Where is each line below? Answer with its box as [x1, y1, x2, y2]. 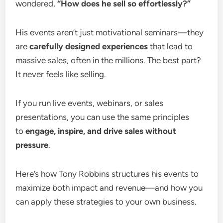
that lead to [148, 41, 193, 51]
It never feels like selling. [15, 69, 107, 79]
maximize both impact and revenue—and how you [15, 183, 203, 193]
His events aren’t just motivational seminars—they [15, 27, 204, 37]
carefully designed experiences [29, 41, 148, 51]
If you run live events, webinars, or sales [15, 98, 164, 108]
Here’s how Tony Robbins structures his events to [15, 169, 199, 179]
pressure [15, 140, 49, 150]
